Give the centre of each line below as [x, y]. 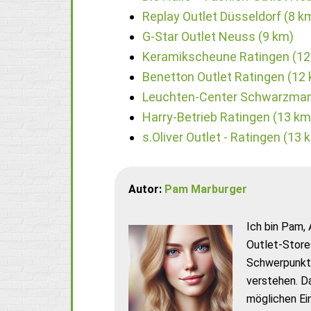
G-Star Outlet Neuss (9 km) [218, 36]
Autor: [146, 189]
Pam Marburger [206, 189]
